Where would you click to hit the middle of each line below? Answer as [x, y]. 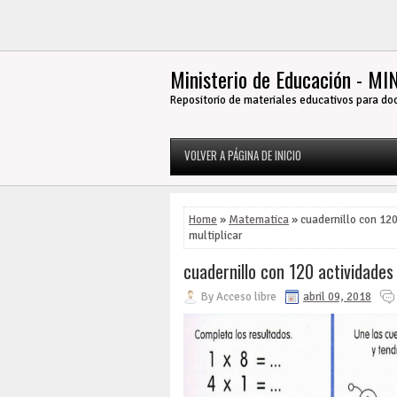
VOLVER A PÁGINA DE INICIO [243, 155]
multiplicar [215, 236]
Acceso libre [246, 297]
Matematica [259, 220]
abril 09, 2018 [337, 297]
